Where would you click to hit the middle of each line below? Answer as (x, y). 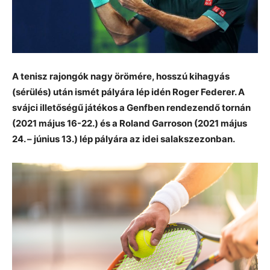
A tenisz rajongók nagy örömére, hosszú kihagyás (121, 76)
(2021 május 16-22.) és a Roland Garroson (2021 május (130, 123)
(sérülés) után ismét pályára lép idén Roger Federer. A (128, 92)
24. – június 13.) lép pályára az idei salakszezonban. (124, 139)
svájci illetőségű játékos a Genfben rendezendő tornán (131, 107)
